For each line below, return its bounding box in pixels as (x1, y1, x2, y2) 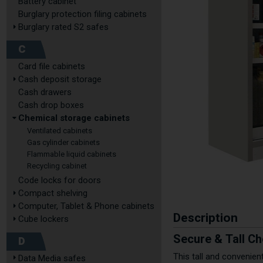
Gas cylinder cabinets (27, 138, 100, 147)
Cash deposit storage (18, 74, 102, 85)
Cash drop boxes (18, 100, 84, 110)
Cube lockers (18, 214, 69, 224)
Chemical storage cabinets (18, 113, 130, 123)
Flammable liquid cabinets (27, 150, 116, 159)
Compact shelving (18, 188, 87, 198)
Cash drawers (18, 87, 72, 97)
